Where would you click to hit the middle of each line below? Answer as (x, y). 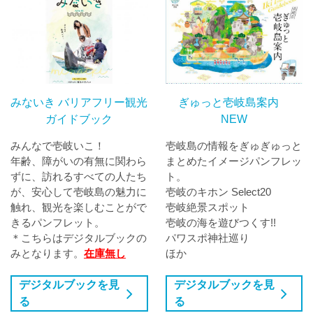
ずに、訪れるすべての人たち (79, 177)
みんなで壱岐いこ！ (58, 146)
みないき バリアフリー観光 (79, 103)
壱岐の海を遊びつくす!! (220, 223)
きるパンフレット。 (58, 223)
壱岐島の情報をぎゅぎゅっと (233, 146)
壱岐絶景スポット (207, 208)
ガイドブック (79, 119)
